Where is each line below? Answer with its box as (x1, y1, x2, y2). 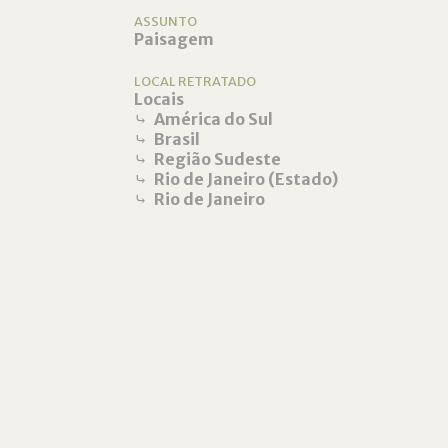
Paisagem (134, 29, 215, 49)
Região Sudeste (154, 149, 282, 169)
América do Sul (154, 109, 274, 129)
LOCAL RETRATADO (134, 73, 257, 89)
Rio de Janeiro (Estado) (154, 169, 339, 189)
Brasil (154, 129, 201, 149)
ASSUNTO (134, 13, 198, 29)
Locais (134, 89, 185, 109)
